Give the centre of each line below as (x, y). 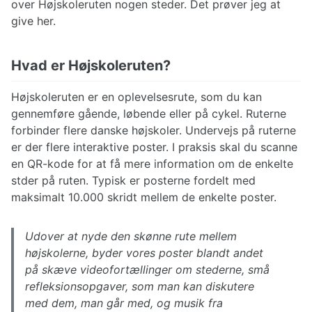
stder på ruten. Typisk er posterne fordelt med (133, 180)
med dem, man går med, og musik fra (124, 303)
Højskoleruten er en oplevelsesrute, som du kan (136, 96)
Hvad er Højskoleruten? (91, 65)
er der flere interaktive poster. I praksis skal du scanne (154, 147)
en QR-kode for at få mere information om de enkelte (152, 163)
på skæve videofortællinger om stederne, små (147, 269)
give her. (33, 21)
